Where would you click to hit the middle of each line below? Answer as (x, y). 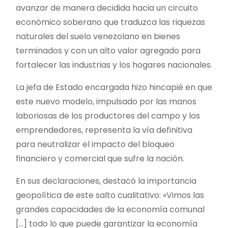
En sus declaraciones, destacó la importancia (106, 181)
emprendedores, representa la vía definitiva (104, 130)
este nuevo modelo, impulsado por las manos (106, 101)
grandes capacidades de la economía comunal (110, 209)
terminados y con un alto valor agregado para (108, 50)
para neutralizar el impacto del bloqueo (95, 144)
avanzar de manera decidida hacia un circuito (107, 8)
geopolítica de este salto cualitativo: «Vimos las (110, 195)
